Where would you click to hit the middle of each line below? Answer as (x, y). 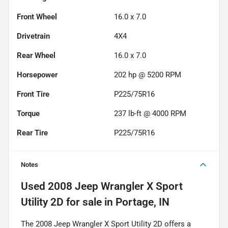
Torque (28, 113)
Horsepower (37, 75)
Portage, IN (142, 202)
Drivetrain (33, 36)
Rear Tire (32, 133)
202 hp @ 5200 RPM (148, 75)
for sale (83, 202)
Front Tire (33, 94)
